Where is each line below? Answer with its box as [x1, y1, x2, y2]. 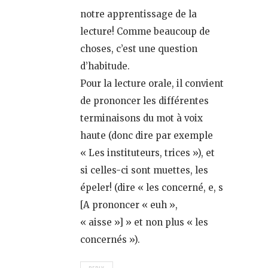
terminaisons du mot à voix [80, 112, 203, 124]
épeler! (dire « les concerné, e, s [80, 182, 223, 194]
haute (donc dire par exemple [80, 130, 213, 142]
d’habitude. [80, 60, 130, 72]
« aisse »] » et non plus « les [80, 217, 208, 229]
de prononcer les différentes [80, 95, 209, 107]
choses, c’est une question [80, 43, 197, 55]
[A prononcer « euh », [80, 199, 178, 211]
